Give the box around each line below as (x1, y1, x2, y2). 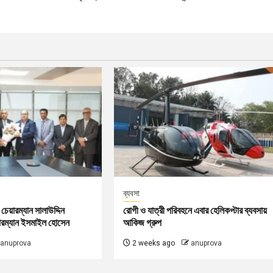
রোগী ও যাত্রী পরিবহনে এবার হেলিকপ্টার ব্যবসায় (123, 204, 268, 216)
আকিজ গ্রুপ (123, 216, 162, 229)
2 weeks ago (130, 238, 175, 247)
